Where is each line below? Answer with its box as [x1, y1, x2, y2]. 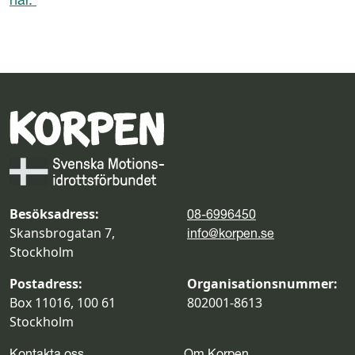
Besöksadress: [10, 205, 99, 223]
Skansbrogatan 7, [10, 224, 115, 242]
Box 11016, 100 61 [10, 294, 116, 311]
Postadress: [10, 275, 82, 292]
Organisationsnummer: [187, 275, 338, 292]
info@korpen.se [187, 225, 274, 241]
